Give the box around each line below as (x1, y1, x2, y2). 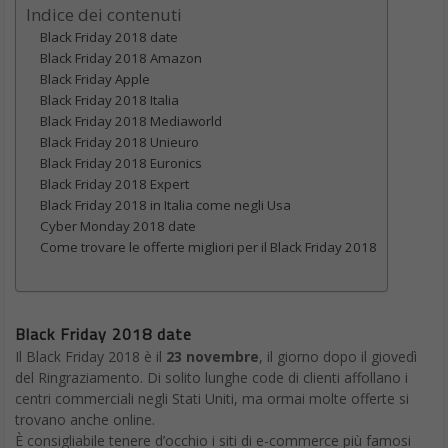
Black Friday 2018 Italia (40, 91, 179, 110)
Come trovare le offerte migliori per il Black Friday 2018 (40, 238, 377, 257)
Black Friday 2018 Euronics (40, 154, 202, 173)
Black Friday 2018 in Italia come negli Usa (40, 196, 291, 215)
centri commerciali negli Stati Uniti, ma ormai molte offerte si (15, 389, 409, 409)
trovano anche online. (15, 410, 155, 430)
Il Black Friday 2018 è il (15, 347, 166, 367)
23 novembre (166, 347, 259, 367)
